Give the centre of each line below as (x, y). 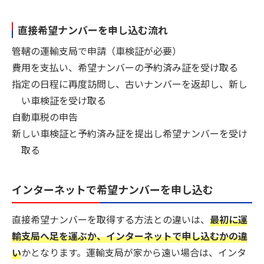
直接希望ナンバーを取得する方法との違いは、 (111, 220)
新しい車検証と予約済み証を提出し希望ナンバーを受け (130, 133)
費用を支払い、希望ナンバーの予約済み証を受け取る (125, 67)
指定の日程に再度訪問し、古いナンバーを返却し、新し (130, 83)
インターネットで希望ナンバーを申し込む (113, 189)
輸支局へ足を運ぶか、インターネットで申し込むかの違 (130, 236)
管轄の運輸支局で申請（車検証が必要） (97, 50)
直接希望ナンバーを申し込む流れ (93, 30)
